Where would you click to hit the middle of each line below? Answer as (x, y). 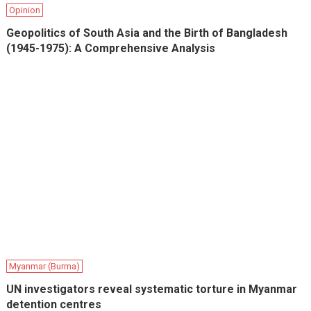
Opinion (25, 10)
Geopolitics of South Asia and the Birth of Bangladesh (147, 33)
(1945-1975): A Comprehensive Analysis (111, 48)
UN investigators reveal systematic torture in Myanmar (152, 289)
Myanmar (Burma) (45, 266)
